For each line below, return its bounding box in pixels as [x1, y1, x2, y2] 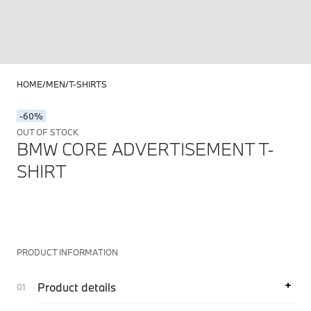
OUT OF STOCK [17, 126, 78, 137]
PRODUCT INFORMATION [17, 246, 118, 258]
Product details [37, 280, 116, 294]
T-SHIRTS [69, 78, 107, 90]
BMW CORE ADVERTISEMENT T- [17, 137, 274, 160]
